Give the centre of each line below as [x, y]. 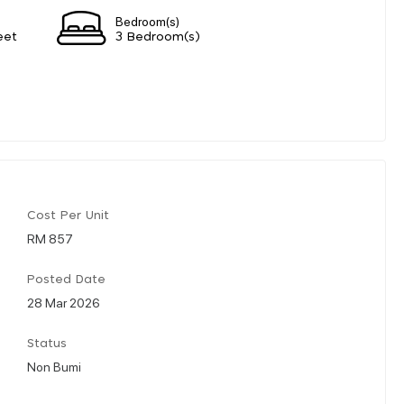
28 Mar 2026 [64, 302]
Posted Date [66, 280]
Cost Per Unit [68, 216]
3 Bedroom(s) [158, 37]
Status [47, 344]
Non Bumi [54, 366]
